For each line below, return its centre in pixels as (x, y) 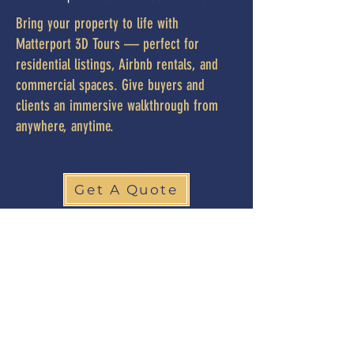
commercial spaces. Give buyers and (110, 85)
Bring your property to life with (97, 23)
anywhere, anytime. (65, 126)
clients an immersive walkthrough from (117, 105)
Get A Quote (126, 190)
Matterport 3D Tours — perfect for (107, 44)
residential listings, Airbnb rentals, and (117, 64)
